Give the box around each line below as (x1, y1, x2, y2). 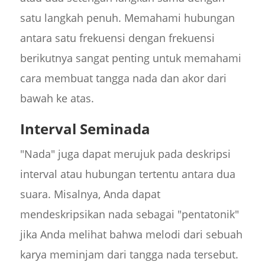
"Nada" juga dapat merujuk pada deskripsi (20, 147, 231, 161)
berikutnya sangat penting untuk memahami (20, 51, 241, 66)
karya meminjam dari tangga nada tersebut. (20, 247, 238, 262)
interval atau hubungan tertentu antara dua (20, 167, 235, 182)
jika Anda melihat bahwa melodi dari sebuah (20, 227, 243, 242)
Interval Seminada (20, 119, 150, 139)
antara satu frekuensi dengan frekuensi (20, 31, 215, 46)
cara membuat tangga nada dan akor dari (20, 71, 227, 86)
